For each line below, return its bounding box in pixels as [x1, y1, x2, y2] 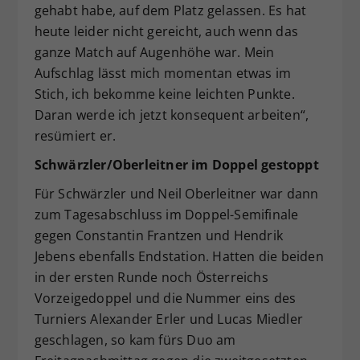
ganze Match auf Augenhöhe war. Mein [34, 43, 275, 61]
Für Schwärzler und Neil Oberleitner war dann [34, 184, 319, 202]
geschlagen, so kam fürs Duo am [34, 330, 236, 349]
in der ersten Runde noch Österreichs [34, 268, 268, 286]
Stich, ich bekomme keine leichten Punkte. [34, 84, 295, 103]
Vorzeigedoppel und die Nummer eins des [34, 288, 297, 307]
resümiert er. [34, 126, 117, 145]
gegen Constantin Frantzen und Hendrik [34, 226, 283, 244]
